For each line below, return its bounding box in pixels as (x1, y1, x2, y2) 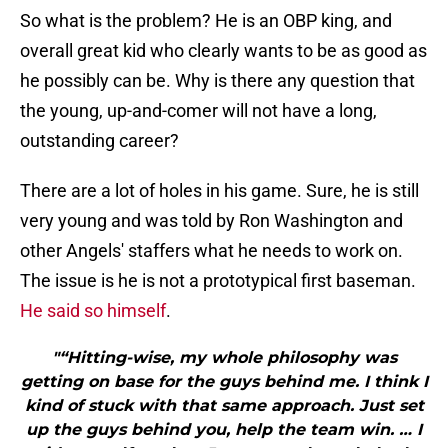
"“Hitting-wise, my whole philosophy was (51, 348, 397, 368)
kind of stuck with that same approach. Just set (24, 396, 424, 416)
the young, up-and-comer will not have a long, (20, 100, 377, 122)
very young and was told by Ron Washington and (20, 210, 403, 232)
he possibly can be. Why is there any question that (20, 70, 415, 92)
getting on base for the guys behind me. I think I (20, 372, 428, 392)
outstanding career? (20, 130, 179, 152)
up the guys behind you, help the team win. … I (26, 420, 422, 440)
